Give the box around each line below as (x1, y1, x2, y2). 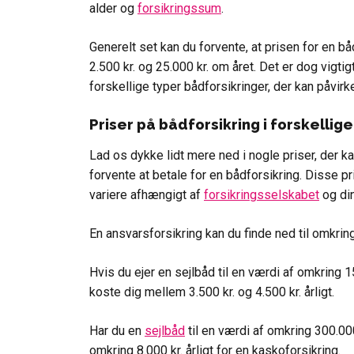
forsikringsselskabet (204, 186, 319, 202)
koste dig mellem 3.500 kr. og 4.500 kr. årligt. (89, 284, 334, 299)
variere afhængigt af (89, 186, 204, 202)
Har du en (89, 322, 145, 338)
